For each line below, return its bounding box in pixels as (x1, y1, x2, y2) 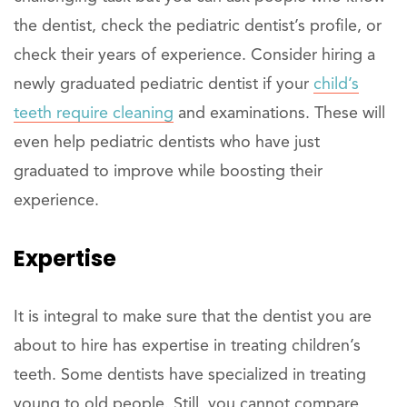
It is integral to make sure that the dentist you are (14, 308, 372, 325)
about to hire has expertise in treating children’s (14, 337, 361, 354)
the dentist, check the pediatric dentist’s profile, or (14, 17, 382, 35)
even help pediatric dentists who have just (14, 134, 320, 151)
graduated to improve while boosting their (14, 163, 323, 180)
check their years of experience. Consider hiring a (14, 46, 375, 64)
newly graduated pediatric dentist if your (14, 75, 313, 93)
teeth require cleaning (14, 104, 174, 122)
